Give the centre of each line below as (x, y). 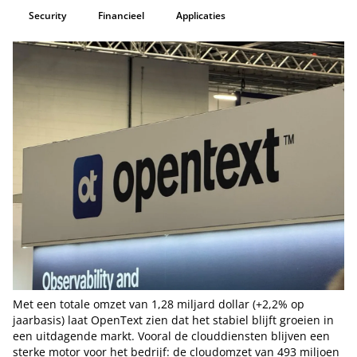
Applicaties (201, 16)
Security (47, 16)
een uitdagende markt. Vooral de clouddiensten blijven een (171, 336)
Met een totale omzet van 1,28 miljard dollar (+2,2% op (159, 304)
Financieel (121, 16)
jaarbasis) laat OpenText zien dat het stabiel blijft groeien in (173, 320)
